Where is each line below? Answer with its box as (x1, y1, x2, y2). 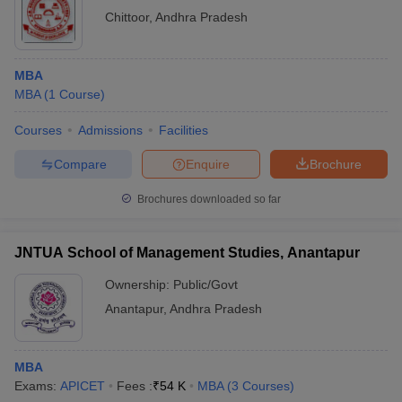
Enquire (186, 156, 230, 171)
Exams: (14, 379, 60, 393)
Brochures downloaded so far (135, 193, 281, 205)
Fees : (117, 379, 153, 393)
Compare (53, 156, 107, 171)
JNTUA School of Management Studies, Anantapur (14, 245, 360, 260)
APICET (60, 379, 105, 393)
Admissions (78, 123, 143, 137)
